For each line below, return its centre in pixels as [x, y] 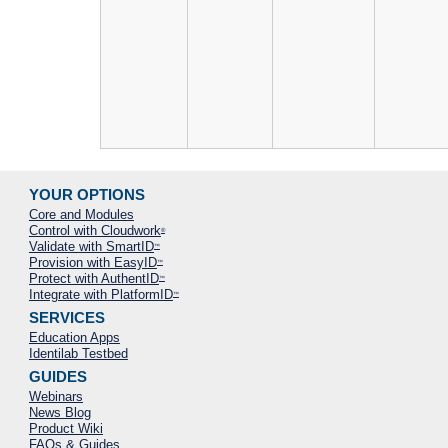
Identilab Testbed [78, 354]
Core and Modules [81, 215]
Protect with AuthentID [93, 279]
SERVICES [66, 318]
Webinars [55, 397]
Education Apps [74, 338]
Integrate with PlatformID [100, 295]
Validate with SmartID [91, 247]
